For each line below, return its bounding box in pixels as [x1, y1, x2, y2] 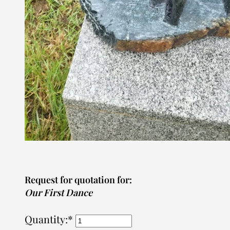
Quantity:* [25, 212, 75, 226]
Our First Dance [25, 186, 92, 199]
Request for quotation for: [25, 174, 132, 186]
